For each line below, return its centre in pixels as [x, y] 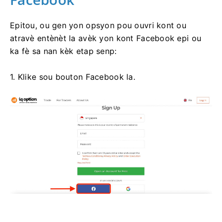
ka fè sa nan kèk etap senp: [63, 51]
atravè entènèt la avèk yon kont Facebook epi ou [106, 38]
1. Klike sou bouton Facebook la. [73, 77]
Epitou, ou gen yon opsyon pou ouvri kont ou [98, 25]
